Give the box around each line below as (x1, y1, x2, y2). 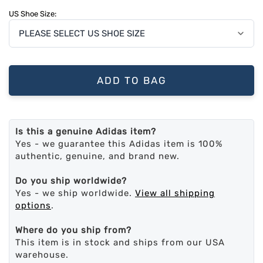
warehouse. (15, 249, 69, 261)
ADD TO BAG (96, 75, 167, 87)
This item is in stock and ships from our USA (15, 237, 225, 248)
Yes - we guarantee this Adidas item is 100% (15, 139, 222, 150)
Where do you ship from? (15, 225, 131, 236)
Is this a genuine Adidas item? (15, 126, 156, 137)
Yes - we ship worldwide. (15, 188, 135, 199)
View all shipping (135, 188, 215, 199)
